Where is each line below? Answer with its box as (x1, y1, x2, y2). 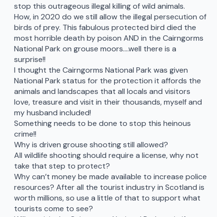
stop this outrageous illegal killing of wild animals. (14, 1, 185, 12)
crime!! (14, 129, 36, 139)
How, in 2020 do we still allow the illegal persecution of (14, 12, 206, 22)
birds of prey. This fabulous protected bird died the (14, 22, 196, 33)
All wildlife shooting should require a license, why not (14, 150, 199, 161)
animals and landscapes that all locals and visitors (14, 86, 190, 97)
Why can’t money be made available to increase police (14, 171, 207, 182)
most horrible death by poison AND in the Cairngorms (14, 33, 203, 44)
